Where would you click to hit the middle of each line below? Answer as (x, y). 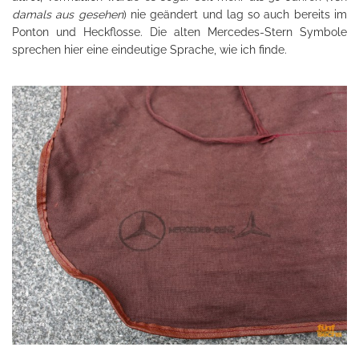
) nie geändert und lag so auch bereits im (235, 14)
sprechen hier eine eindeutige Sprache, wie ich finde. (149, 49)
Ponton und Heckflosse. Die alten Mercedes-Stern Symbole (179, 32)
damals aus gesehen (68, 14)
